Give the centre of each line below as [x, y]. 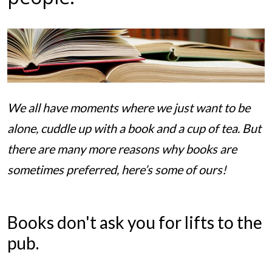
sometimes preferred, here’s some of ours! [118, 169]
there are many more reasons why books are [122, 148]
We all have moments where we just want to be [128, 107]
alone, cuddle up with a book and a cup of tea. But [134, 128]
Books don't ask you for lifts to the [134, 223]
